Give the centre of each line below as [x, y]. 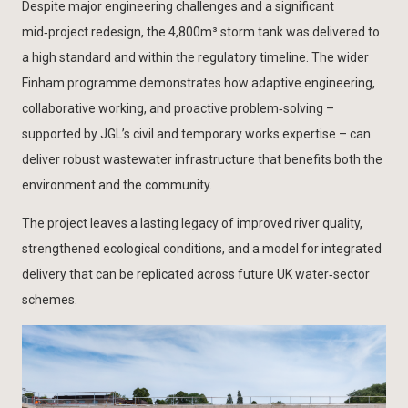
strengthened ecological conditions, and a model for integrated [202, 248]
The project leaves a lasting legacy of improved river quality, [192, 223]
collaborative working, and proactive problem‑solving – [178, 108]
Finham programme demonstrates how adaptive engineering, [199, 82]
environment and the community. [117, 184]
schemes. [50, 299]
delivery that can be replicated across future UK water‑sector [196, 274]
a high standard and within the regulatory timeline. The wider [195, 57]
